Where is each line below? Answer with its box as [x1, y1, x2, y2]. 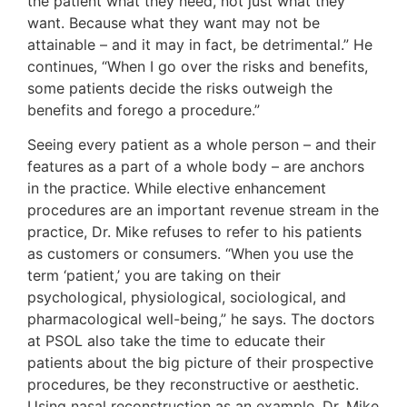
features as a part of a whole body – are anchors [27, 157, 364, 176]
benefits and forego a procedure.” [27, 100, 260, 119]
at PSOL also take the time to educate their [27, 332, 325, 351]
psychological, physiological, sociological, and [27, 288, 346, 307]
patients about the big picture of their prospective [27, 353, 373, 372]
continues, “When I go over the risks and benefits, [27, 56, 368, 75]
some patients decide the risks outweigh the [27, 78, 333, 97]
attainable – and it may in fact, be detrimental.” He [27, 35, 372, 54]
